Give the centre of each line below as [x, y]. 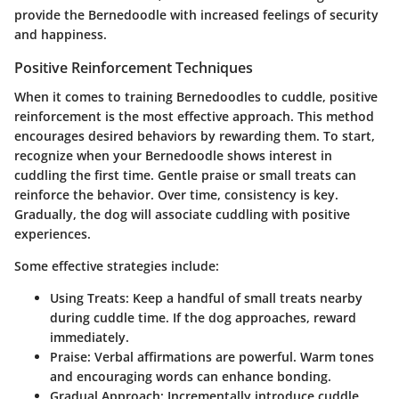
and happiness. [61, 35]
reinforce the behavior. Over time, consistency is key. [176, 194]
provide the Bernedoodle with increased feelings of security [196, 15]
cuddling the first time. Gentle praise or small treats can [185, 175]
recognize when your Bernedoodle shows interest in [173, 155]
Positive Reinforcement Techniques [134, 68]
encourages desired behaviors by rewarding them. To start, [195, 135]
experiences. [53, 233]
